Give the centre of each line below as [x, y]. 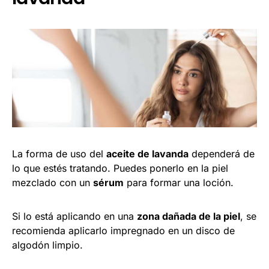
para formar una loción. [180, 183]
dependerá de [222, 154]
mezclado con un [53, 183]
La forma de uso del [59, 154]
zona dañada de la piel [189, 216]
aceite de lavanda [147, 154]
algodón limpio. [47, 245]
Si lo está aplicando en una [74, 216]
